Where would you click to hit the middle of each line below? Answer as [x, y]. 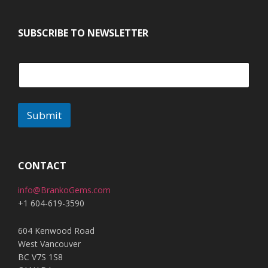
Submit [44, 115]
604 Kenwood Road [56, 230]
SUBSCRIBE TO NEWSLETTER [83, 33]
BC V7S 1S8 [40, 257]
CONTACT [42, 165]
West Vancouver [49, 243]
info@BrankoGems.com [64, 190]
